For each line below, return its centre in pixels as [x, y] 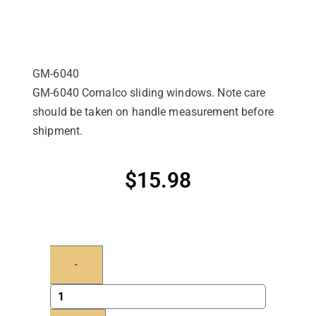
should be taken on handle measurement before [153, 112]
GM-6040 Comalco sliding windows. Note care [149, 93]
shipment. [58, 131]
